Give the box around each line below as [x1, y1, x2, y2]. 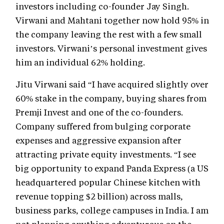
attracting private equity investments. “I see [15, 148, 196, 160]
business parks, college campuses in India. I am [15, 204, 208, 216]
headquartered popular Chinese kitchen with [15, 176, 200, 188]
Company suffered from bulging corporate [15, 120, 190, 132]
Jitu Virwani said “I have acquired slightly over [15, 78, 208, 90]
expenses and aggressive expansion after [15, 134, 181, 146]
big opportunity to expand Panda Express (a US [15, 162, 208, 174]
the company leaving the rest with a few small [15, 28, 202, 40]
